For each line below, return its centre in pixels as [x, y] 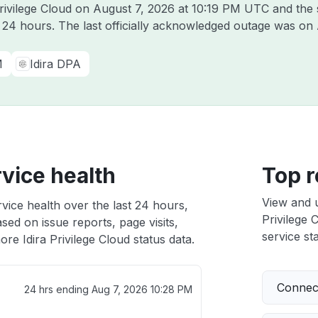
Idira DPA [55, 64]
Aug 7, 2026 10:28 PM [142, 289]
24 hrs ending [57, 289]
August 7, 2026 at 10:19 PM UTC [181, 9]
